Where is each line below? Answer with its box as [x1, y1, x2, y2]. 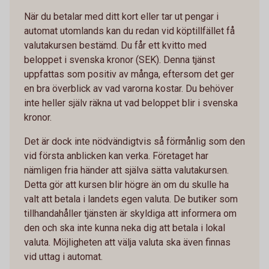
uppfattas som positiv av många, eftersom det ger [24, 68, 234, 80]
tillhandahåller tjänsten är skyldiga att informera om [24, 208, 237, 220]
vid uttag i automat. [24, 251, 103, 263]
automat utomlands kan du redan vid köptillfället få [24, 25, 235, 37]
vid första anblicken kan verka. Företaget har [24, 150, 208, 162]
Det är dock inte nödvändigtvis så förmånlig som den [24, 136, 245, 148]
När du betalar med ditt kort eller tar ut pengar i [24, 11, 219, 23]
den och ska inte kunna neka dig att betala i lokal [24, 222, 225, 234]
